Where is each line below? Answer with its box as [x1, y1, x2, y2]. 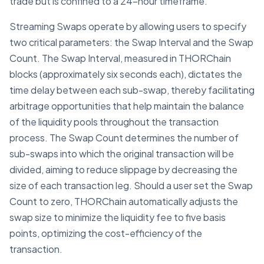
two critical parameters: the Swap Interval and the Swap [9, 35, 253, 48]
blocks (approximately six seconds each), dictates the [9, 67, 242, 80]
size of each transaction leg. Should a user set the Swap [9, 179, 253, 192]
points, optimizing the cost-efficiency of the [9, 226, 202, 239]
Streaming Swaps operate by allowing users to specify [9, 19, 246, 32]
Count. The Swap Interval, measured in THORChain [9, 51, 231, 64]
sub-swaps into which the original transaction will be [9, 147, 234, 160]
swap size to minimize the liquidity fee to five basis [9, 210, 226, 223]
